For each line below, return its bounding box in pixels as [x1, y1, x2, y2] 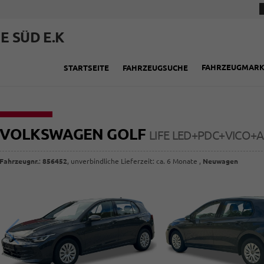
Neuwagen [203, 157, 239, 165]
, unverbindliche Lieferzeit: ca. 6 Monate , [67, 157, 203, 165]
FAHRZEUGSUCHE [123, 63, 188, 72]
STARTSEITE [64, 63, 109, 72]
